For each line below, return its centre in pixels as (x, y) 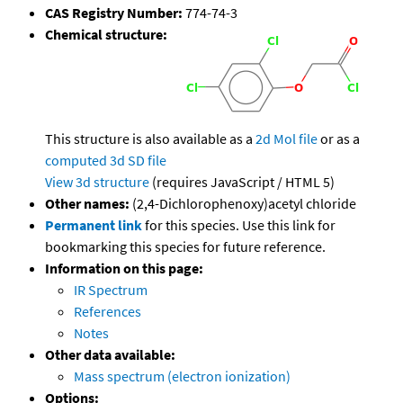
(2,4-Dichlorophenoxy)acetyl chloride (243, 204)
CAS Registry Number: (114, 13)
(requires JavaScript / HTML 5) (242, 182)
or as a (339, 139)
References (107, 312)
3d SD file (138, 161)
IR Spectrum (111, 290)
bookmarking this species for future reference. (185, 247)
